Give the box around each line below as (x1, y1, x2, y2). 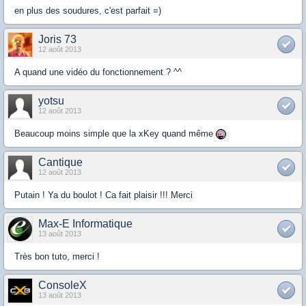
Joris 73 (38, 33, 76, 45)
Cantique (38, 156, 83, 168)
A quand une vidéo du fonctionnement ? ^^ (14, 66, 182, 77)
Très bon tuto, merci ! (14, 251, 100, 262)
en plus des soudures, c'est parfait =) (14, 5, 161, 16)
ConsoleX (38, 279, 87, 291)
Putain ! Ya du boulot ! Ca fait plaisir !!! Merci (14, 189, 193, 200)
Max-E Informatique (38, 217, 133, 229)
